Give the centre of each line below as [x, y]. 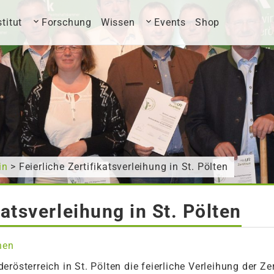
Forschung [67, 22]
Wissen [118, 22]
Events [170, 22]
